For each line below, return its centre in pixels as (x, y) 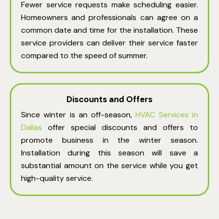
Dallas (32, 128)
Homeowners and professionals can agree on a (109, 18)
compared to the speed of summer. (84, 56)
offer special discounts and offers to (120, 128)
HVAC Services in (167, 115)
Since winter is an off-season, (78, 115)
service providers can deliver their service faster (109, 43)
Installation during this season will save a (109, 153)
